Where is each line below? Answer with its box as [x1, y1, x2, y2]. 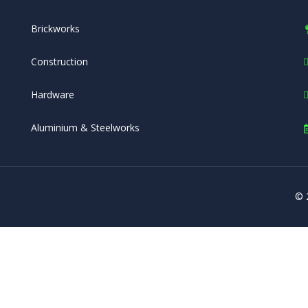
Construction [30, 55, 88, 69]
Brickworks [30, 22, 80, 36]
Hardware [30, 88, 74, 102]
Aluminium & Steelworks [30, 121, 140, 135]
